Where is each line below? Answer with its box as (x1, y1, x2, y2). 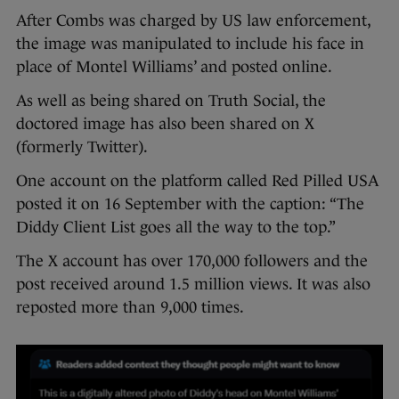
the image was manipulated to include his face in (16, 34, 364, 53)
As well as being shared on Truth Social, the (16, 91, 326, 110)
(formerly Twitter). (16, 137, 148, 156)
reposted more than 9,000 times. (16, 297, 248, 316)
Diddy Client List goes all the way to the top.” (16, 217, 336, 236)
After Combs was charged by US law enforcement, (16, 11, 370, 29)
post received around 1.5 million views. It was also (16, 274, 370, 293)
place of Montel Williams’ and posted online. (16, 57, 332, 76)
